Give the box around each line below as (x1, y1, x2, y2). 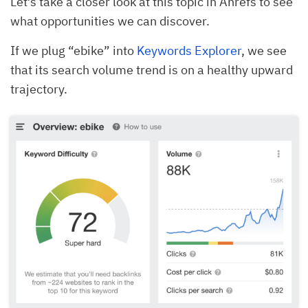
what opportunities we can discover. (10, 13, 212, 30)
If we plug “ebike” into (10, 43, 137, 59)
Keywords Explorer (137, 43, 241, 59)
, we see (241, 43, 287, 59)
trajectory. (10, 81, 67, 98)
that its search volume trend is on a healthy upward (10, 62, 293, 78)
